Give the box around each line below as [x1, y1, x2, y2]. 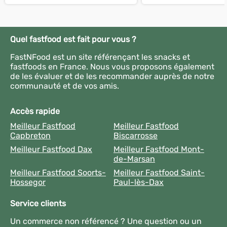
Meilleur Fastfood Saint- [113, 168, 205, 177]
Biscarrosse [113, 131, 158, 140]
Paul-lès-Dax [113, 177, 164, 187]
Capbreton [10, 131, 51, 140]
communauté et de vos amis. [10, 81, 119, 91]
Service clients [10, 199, 66, 208]
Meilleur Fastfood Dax [10, 144, 92, 154]
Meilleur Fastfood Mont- [113, 144, 204, 154]
